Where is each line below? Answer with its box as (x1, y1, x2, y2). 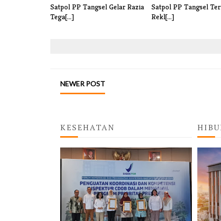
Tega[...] (50, 12, 74, 22)
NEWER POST (60, 79, 105, 88)
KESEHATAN (60, 122, 115, 133)
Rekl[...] (151, 12, 174, 22)
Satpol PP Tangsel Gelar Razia (50, 2, 144, 12)
